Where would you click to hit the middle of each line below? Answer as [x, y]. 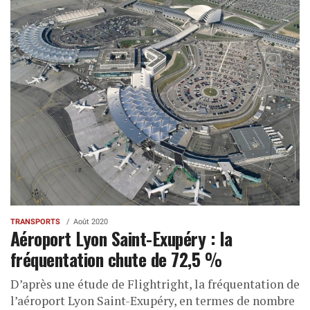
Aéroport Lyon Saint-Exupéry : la [121, 238]
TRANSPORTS [35, 222]
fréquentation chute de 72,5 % [116, 259]
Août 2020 [91, 222]
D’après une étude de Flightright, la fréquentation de [155, 284]
